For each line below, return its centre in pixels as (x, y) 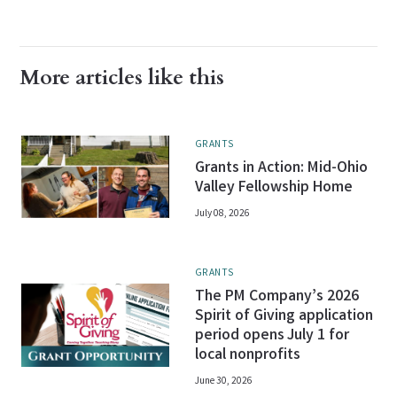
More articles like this (122, 78)
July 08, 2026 (222, 214)
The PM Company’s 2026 (276, 297)
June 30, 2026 (223, 382)
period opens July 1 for (272, 336)
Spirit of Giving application (284, 317)
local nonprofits (247, 356)
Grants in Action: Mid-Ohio (281, 168)
